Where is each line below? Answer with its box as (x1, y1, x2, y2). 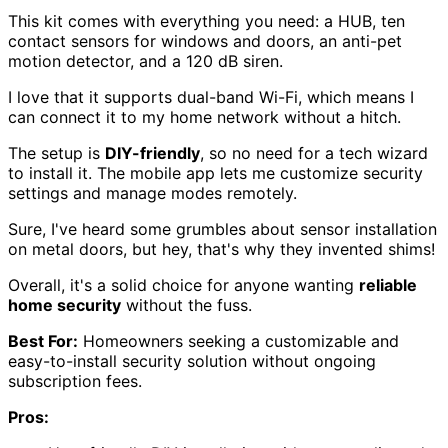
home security (8, 294, 121, 315)
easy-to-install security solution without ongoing (8, 350, 376, 371)
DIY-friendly (105, 142, 200, 163)
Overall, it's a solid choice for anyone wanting (8, 274, 359, 295)
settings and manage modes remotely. (8, 182, 297, 203)
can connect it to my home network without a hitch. (8, 106, 401, 127)
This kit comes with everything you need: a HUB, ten (8, 10, 405, 31)
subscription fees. (8, 370, 142, 391)
